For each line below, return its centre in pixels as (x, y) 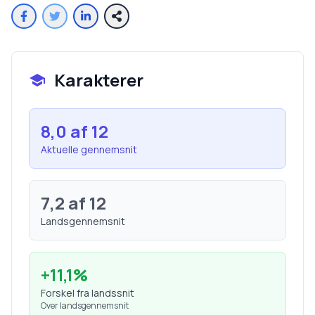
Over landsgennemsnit (85, 306)
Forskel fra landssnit (88, 293)
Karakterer (99, 80)
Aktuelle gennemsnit (89, 149)
